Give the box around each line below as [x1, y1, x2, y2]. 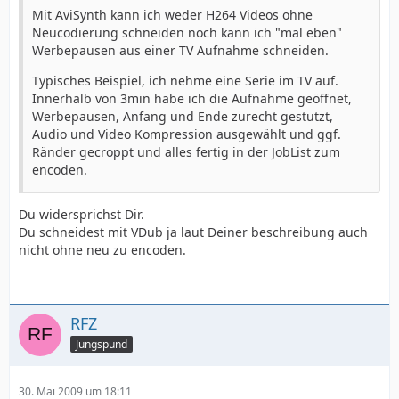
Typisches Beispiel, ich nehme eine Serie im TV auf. [32, 72, 338, 89]
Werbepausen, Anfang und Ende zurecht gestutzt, [32, 108, 333, 125]
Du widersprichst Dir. [19, 206, 144, 223]
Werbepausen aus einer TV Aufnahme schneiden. [32, 42, 329, 59]
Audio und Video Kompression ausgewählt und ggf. [32, 126, 341, 142]
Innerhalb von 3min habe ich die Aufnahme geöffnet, [32, 90, 352, 107]
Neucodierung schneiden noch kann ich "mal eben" [32, 24, 342, 41]
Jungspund [76, 336, 127, 352]
